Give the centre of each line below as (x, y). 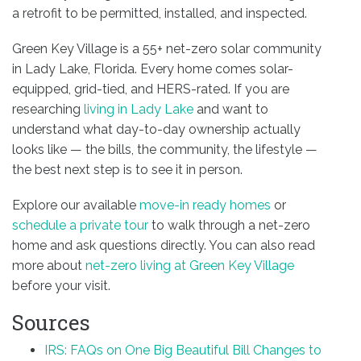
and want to (231, 109)
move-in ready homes (205, 205)
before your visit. (61, 286)
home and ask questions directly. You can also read (164, 246)
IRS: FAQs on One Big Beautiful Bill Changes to (183, 351)
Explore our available (76, 205)
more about (49, 266)
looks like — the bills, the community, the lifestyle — (165, 149)
